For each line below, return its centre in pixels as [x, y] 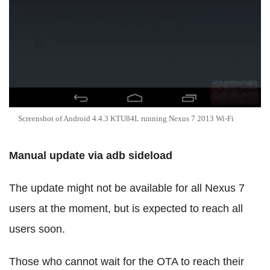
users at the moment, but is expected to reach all [126, 209]
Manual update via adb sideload [91, 155]
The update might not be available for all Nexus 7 [127, 188]
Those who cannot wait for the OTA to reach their [127, 262]
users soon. [37, 229]
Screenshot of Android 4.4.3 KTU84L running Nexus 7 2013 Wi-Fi [126, 118]
